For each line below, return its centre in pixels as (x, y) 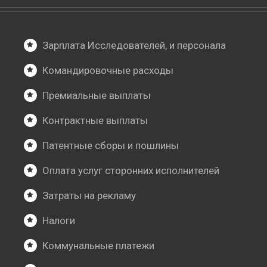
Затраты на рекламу (89, 196)
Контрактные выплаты (95, 121)
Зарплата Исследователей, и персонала (134, 46)
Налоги (59, 221)
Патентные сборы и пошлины (111, 146)
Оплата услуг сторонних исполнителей (131, 171)
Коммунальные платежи (99, 246)
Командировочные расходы (108, 71)
